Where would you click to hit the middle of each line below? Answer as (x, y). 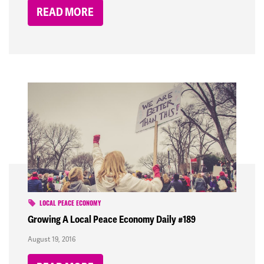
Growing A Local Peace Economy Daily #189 (112, 219)
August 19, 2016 (52, 239)
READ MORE (65, 12)
